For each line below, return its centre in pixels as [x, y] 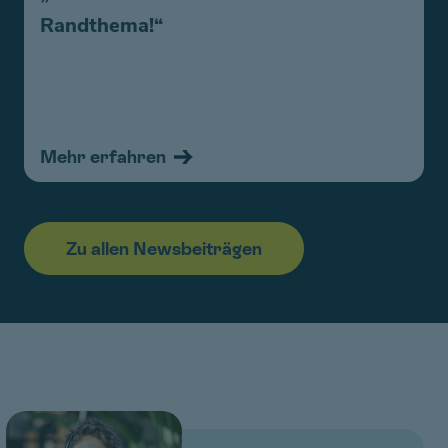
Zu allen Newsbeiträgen [164, 248]
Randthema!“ [101, 25]
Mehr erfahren [103, 156]
